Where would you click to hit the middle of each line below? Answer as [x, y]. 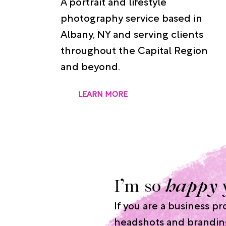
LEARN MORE [103, 95]
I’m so [140, 187]
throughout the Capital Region [134, 51]
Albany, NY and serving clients [132, 35]
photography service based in [131, 19]
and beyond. [90, 67]
